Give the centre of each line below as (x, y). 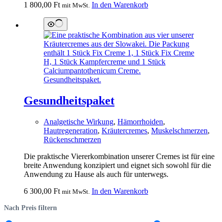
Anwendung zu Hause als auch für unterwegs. (96, 174)
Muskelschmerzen (179, 130)
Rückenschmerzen (72, 139)
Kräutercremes (124, 130)
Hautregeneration (71, 130)
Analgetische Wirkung (79, 121)
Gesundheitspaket (69, 100)
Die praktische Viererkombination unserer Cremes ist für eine (119, 156)
